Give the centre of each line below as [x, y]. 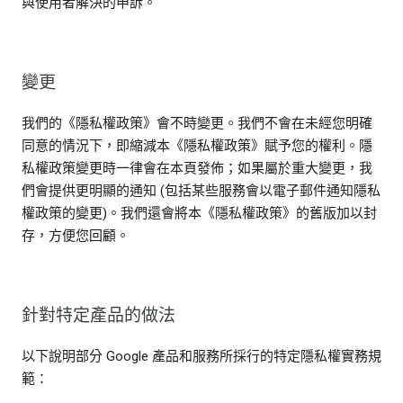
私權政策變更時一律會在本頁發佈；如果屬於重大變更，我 [197, 169]
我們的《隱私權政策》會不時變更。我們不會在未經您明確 [197, 124]
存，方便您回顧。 [76, 236]
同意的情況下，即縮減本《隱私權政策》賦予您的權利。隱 [197, 146]
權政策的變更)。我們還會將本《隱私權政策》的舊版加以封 [199, 214]
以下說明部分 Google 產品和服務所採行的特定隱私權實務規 [201, 357]
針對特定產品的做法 [99, 316]
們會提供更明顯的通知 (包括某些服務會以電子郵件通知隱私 [201, 191]
